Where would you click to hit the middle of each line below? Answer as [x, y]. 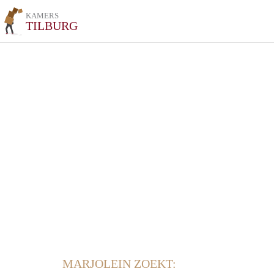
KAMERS [43, 16]
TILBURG [52, 26]
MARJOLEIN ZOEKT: [119, 264]
